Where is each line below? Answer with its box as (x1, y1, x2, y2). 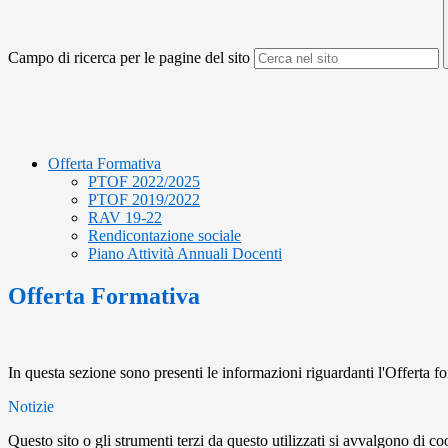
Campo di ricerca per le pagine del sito (8, 49, 250, 67)
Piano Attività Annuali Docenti (88, 245, 282, 263)
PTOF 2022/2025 (88, 173, 200, 191)
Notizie (8, 398, 54, 416)
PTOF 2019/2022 (88, 191, 200, 209)
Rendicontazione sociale (88, 227, 241, 245)
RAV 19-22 (88, 209, 162, 227)
